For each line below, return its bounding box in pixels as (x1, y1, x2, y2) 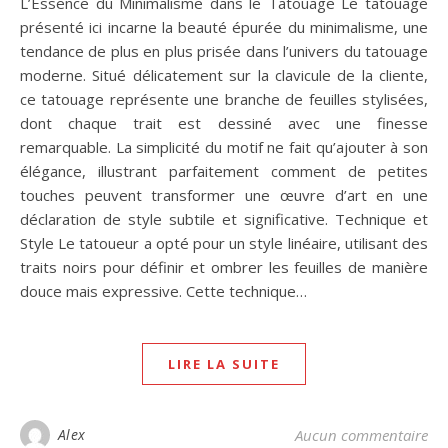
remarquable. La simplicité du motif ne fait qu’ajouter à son (20, 137, 428, 158)
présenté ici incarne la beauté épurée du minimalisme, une (20, 17, 428, 38)
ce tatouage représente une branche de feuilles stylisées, (20, 89, 428, 110)
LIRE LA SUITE (168, 355, 280, 374)
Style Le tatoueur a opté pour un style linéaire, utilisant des (20, 233, 428, 254)
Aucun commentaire (295, 425, 428, 446)
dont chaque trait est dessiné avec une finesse (20, 113, 428, 134)
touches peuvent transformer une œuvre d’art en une (20, 185, 428, 206)
